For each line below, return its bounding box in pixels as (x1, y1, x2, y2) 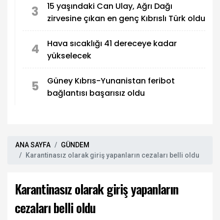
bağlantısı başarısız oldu (47, 87, 145, 99)
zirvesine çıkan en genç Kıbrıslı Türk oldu (47, 12, 205, 24)
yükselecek (47, 50, 91, 61)
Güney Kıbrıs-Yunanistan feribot (47, 75, 175, 86)
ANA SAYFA (15, 141, 51, 149)
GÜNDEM (61, 141, 89, 149)
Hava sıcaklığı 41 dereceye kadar (47, 37, 177, 49)
